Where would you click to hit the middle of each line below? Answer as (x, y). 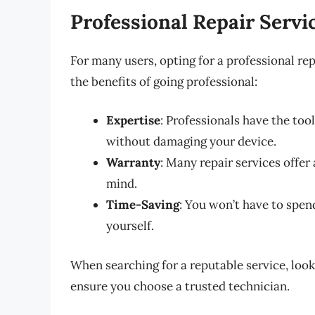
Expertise (133, 121)
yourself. (130, 226)
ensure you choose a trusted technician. (180, 286)
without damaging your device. (191, 142)
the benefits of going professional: (164, 81)
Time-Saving (143, 205)
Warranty (133, 163)
